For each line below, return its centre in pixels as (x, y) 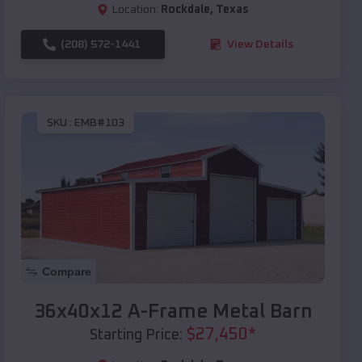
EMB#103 (99, 123)
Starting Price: (136, 335)
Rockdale (185, 9)
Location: (135, 9)
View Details (260, 44)
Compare (67, 271)
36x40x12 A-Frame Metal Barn (173, 311)
